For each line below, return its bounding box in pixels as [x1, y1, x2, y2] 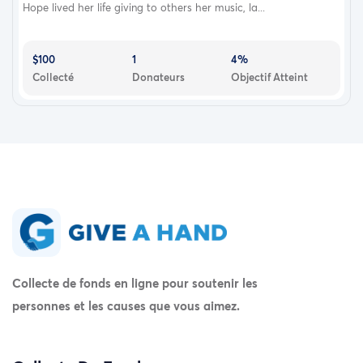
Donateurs [131, 70, 185, 85]
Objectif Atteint [231, 70, 309, 85]
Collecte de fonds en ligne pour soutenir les [12, 274, 258, 291]
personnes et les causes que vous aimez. [12, 297, 240, 314]
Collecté [32, 70, 74, 85]
